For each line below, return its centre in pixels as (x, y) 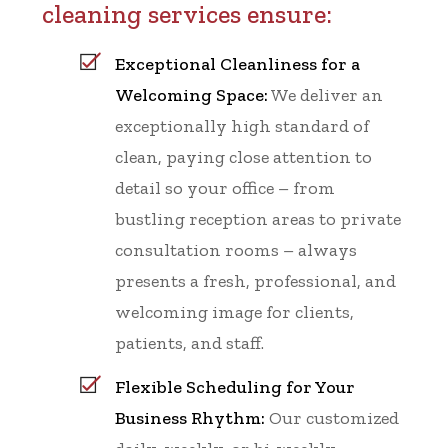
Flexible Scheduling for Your (235, 386)
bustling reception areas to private (258, 218)
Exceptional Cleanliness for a (237, 63)
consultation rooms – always (236, 249)
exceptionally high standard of (242, 125)
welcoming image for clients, (234, 311)
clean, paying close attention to (243, 156)
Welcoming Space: (191, 94)
